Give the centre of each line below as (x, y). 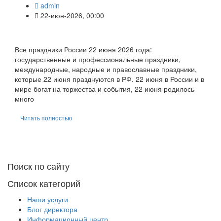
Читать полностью (46, 117)
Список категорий (44, 183)
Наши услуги (48, 199)
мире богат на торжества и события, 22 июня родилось (105, 89)
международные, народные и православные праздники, (106, 69)
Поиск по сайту (38, 166)
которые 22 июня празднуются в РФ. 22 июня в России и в (110, 79)
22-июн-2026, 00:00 (71, 15)
